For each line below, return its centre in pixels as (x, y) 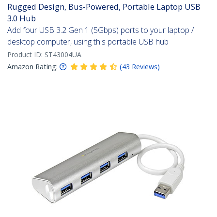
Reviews (145, 67)
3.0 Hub (22, 18)
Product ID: (26, 55)
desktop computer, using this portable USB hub (88, 42)
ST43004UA (63, 55)
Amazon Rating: (32, 67)
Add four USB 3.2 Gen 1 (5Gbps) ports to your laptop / (101, 30)
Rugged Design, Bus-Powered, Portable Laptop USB (104, 7)
